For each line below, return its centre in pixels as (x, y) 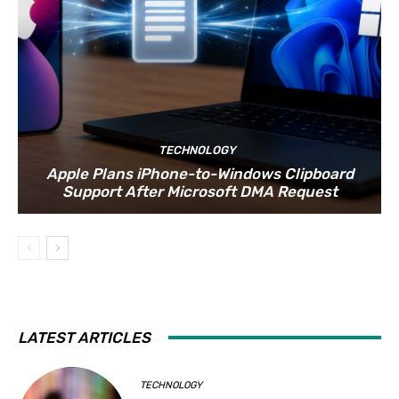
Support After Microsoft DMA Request (199, 191)
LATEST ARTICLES (84, 337)
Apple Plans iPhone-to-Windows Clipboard (199, 173)
